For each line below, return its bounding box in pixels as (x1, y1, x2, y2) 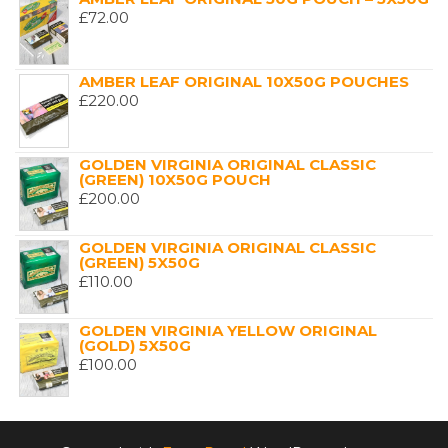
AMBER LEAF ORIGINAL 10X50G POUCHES (79, 72, 409, 92)
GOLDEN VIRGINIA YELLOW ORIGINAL (79, 321, 377, 341)
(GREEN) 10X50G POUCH (79, 170, 271, 190)
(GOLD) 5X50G (79, 336, 191, 356)
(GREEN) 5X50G (79, 253, 200, 273)
